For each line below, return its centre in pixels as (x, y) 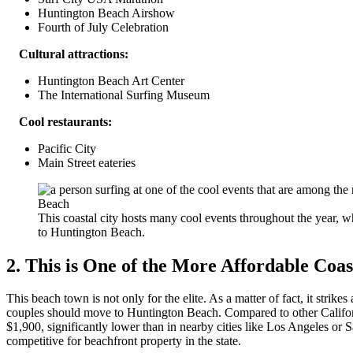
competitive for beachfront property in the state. (124, 341)
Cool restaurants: (59, 121)
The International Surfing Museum (124, 95)
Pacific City (67, 148)
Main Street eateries (87, 162)
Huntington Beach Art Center (111, 80)
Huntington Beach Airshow (106, 13)
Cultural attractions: (67, 54)
